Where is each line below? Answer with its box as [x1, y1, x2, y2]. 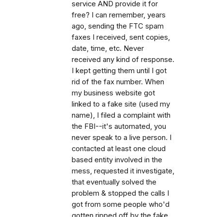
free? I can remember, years [72, 11, 166, 20]
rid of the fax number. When [72, 77, 164, 87]
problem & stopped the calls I [72, 189, 169, 198]
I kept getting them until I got [72, 66, 167, 76]
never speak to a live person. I [72, 133, 171, 142]
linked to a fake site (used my [72, 100, 170, 109]
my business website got [72, 89, 155, 98]
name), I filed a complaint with [72, 111, 170, 120]
